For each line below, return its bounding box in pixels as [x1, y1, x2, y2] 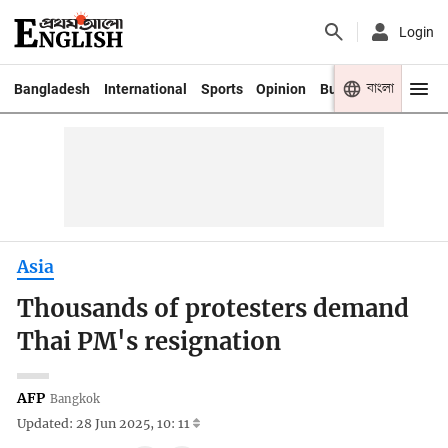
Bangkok [50, 391, 101, 406]
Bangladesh [13, 80, 90, 97]
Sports [200, 80, 243, 97]
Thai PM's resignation [17, 327, 282, 358]
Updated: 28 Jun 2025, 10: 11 [17, 416, 194, 432]
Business [320, 80, 379, 97]
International [103, 80, 187, 97]
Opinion [256, 80, 307, 97]
